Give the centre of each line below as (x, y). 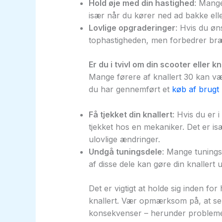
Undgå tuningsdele (125, 151)
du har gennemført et (130, 89)
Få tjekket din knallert (130, 114)
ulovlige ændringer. (124, 139)
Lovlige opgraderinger (132, 28)
